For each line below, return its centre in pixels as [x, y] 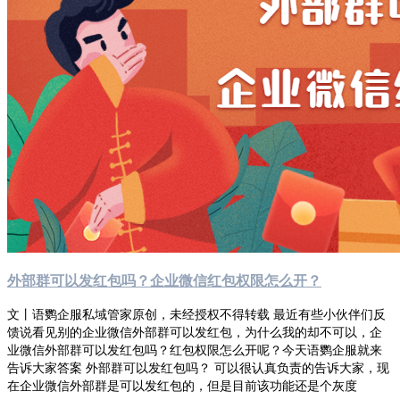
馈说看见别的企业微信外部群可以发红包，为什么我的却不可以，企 [195, 332]
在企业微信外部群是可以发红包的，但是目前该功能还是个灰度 [182, 386]
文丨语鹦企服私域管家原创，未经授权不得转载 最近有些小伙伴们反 [196, 314]
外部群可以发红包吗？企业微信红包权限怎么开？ [164, 281]
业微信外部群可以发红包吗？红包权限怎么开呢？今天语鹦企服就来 [195, 350]
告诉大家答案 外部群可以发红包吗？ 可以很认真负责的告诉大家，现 [198, 368]
